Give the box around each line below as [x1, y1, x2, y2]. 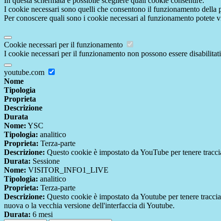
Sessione [31, 157, 60, 166]
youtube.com [4, 68, 46, 77]
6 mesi [31, 210, 53, 219]
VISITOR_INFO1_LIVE [26, 166, 109, 175]
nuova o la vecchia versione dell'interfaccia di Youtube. [4, 201, 175, 210]
